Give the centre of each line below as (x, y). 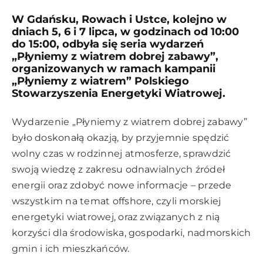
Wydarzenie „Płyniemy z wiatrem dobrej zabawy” (129, 122)
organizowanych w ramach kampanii (114, 69)
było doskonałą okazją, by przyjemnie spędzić (121, 138)
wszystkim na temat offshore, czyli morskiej (117, 201)
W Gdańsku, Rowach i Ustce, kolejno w (119, 20)
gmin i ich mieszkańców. (72, 249)
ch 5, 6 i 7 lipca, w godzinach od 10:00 (137, 32)
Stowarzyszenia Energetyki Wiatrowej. (120, 94)
